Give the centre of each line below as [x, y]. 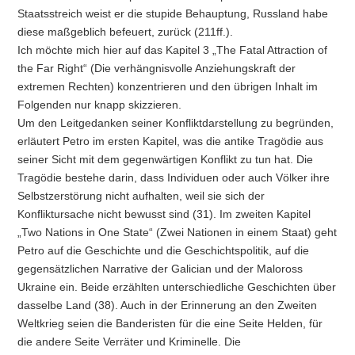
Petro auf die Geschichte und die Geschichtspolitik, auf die [164, 250]
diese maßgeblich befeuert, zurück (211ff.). [126, 31]
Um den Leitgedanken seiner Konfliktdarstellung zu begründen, [176, 122]
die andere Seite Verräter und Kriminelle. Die [130, 341]
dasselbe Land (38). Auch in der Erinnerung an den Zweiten [168, 305]
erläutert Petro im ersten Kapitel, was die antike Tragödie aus [171, 141]
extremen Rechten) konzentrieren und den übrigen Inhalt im [168, 86]
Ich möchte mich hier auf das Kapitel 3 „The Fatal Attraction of [173, 50]
